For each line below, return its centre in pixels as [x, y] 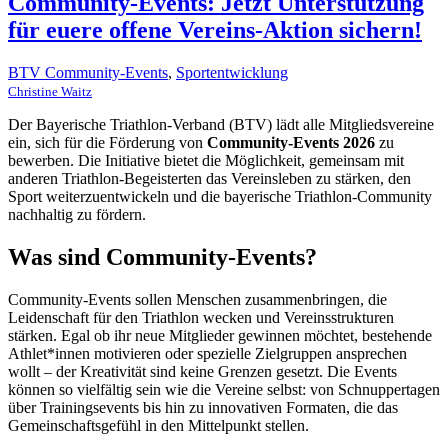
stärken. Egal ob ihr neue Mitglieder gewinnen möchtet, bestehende [220, 335]
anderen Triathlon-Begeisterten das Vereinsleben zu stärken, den [209, 178]
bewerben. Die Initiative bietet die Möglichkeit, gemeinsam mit [206, 160]
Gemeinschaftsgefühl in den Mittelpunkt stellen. [158, 425]
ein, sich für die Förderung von [107, 142]
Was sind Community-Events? [162, 256]
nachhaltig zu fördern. [77, 214]
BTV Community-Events [88, 72]
